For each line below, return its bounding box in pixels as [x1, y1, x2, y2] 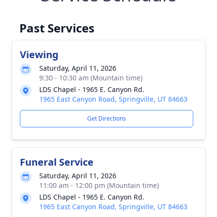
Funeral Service [20, 155, 93, 169]
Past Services [19, 20, 94, 36]
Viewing [20, 48, 59, 61]
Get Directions [87, 114, 126, 123]
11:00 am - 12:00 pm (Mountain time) [39, 181, 159, 190]
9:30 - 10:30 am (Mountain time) [39, 73, 142, 82]
